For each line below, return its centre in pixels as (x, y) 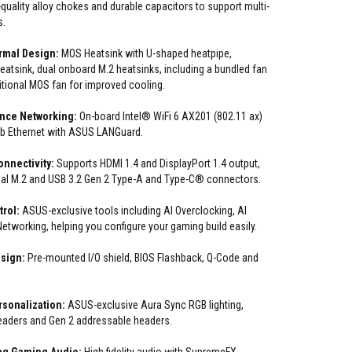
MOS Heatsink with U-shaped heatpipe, (145, 53)
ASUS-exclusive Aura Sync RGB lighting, (154, 305)
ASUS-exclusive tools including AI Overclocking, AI (133, 211)
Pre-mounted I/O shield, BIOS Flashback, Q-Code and (142, 258)
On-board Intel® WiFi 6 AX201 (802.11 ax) (170, 116)
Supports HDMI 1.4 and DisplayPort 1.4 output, (157, 163)
